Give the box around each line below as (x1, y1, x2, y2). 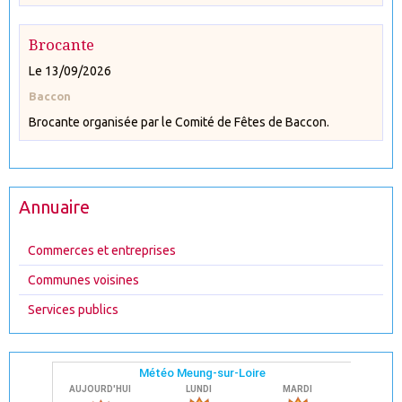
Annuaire (19, 197, 90, 218)
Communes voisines (28, 273, 139, 288)
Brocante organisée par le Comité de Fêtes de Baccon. (29, 115, 329, 130)
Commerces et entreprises (28, 243, 176, 258)
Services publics (28, 302, 118, 318)
